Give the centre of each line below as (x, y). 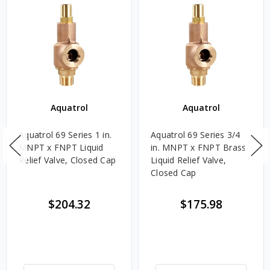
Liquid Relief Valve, (188, 160)
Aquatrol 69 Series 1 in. (65, 135)
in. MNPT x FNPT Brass (199, 148)
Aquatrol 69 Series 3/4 (196, 135)
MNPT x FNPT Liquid (61, 148)
